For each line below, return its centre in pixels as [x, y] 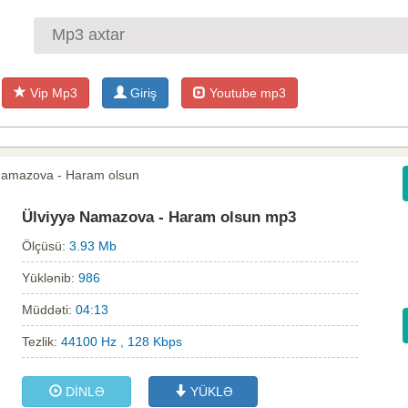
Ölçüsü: [46, 246]
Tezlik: [41, 342]
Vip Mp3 [52, 93]
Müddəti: [49, 310]
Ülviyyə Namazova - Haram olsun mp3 [159, 218]
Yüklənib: [50, 278]
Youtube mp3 [246, 93]
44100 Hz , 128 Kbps [122, 342]
